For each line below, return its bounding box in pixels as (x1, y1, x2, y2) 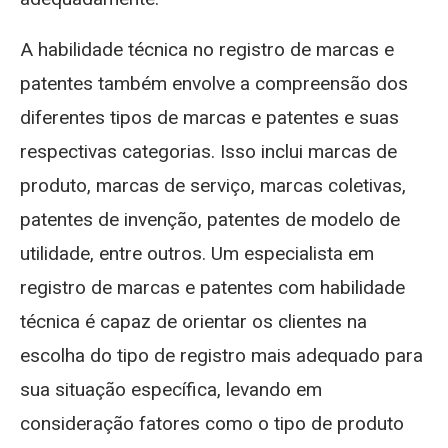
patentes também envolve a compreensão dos (20, 71, 408, 95)
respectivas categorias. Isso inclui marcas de (20, 139, 397, 163)
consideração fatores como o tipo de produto (20, 411, 404, 435)
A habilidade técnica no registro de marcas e (20, 37, 394, 61)
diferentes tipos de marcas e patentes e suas (20, 105, 399, 129)
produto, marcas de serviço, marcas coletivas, (20, 173, 406, 197)
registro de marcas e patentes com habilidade (20, 275, 405, 299)
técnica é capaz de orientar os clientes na (20, 309, 367, 333)
